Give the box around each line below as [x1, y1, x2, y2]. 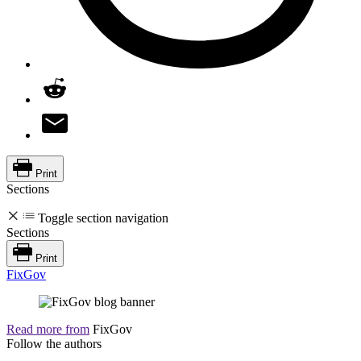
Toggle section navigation [38, 210, 168, 225]
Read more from [6, 322, 89, 336]
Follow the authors [6, 336, 102, 351]
